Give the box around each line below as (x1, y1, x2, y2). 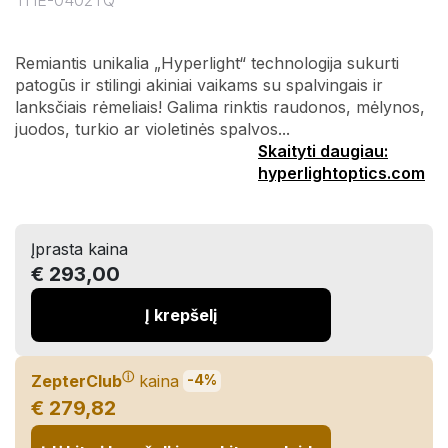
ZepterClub (31, 371, 122, 391)
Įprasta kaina (31, 239, 128, 259)
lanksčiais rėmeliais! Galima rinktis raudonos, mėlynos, (15, 97, 425, 117)
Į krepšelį (145, 305, 217, 325)
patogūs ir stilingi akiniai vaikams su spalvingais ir (15, 75, 383, 95)
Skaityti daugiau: (258, 141, 388, 161)
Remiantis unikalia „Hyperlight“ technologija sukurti (15, 53, 399, 73)
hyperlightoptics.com (258, 163, 425, 183)
